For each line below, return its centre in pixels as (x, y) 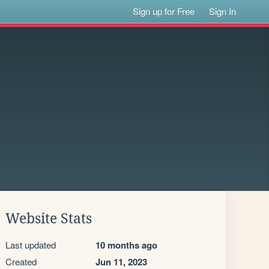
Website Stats (49, 219)
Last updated (31, 245)
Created (21, 261)
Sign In (223, 11)
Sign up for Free (164, 11)
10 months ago (126, 245)
